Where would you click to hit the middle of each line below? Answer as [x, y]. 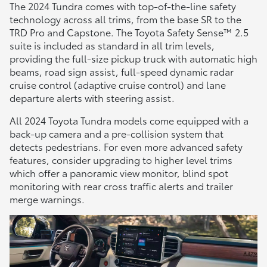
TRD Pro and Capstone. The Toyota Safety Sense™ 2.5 [129, 32]
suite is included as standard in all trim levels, [112, 45]
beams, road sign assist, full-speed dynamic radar [122, 72]
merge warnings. [47, 199]
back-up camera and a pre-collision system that [117, 133]
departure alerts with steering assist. [92, 98]
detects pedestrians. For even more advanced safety [126, 147]
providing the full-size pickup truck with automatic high [133, 58]
